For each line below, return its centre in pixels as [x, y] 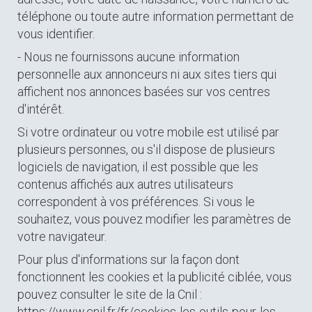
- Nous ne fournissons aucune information [128, 57]
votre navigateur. [62, 236]
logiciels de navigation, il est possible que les [138, 167]
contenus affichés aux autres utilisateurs [125, 184]
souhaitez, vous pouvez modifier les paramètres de [154, 219]
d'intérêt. [41, 109]
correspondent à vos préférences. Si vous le [136, 202]
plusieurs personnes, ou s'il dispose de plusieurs [146, 149]
